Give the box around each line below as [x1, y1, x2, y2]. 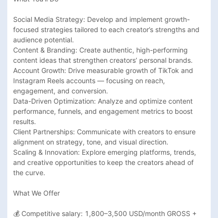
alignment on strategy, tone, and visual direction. [13, 137, 168, 146]
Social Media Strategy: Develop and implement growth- [13, 15, 190, 23]
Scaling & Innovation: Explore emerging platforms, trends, [13, 147, 196, 156]
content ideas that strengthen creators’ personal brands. [13, 55, 193, 64]
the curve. [13, 168, 45, 177]
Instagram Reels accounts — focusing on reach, [13, 76, 165, 85]
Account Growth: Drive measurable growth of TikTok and [13, 66, 193, 74]
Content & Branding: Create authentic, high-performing [13, 45, 188, 54]
